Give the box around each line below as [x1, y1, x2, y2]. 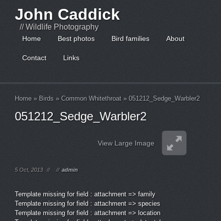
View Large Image [98, 139, 154, 147]
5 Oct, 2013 [15, 167, 43, 173]
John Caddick [15, 5, 120, 23]
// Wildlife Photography [20, 23, 99, 31]
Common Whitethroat [61, 95, 121, 102]
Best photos [58, 35, 95, 42]
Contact [22, 54, 46, 62]
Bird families [111, 35, 149, 42]
